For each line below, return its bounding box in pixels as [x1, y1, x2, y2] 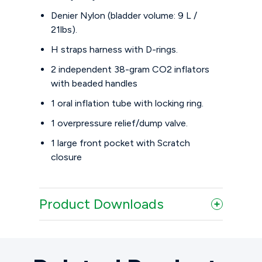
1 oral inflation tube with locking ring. [51, 98, 204, 109]
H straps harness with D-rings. [51, 44, 178, 56]
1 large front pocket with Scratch [51, 137, 191, 149]
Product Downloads [39, 195, 164, 213]
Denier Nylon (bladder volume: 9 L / [51, 10, 198, 22]
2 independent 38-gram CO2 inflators [51, 64, 210, 75]
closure [51, 151, 82, 163]
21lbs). [51, 24, 78, 36]
